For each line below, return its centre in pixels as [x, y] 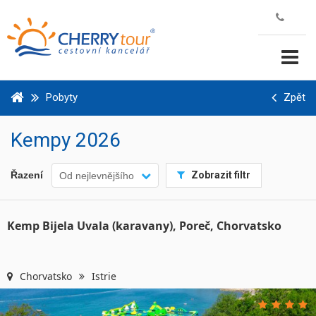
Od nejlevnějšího [97, 175]
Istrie [104, 276]
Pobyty [62, 97]
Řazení [27, 175]
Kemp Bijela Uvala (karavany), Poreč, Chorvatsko [144, 226]
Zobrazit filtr [220, 175]
